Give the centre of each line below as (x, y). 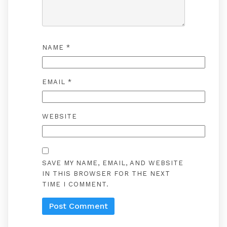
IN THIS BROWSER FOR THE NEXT (106, 173)
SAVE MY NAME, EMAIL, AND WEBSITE (112, 163)
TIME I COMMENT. (75, 184)
